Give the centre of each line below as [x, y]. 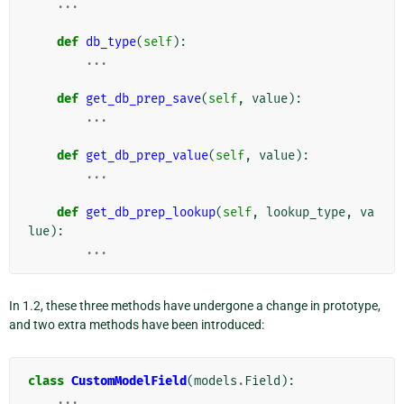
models [216, 381]
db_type [111, 41]
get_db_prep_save [143, 98]
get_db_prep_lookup [151, 212]
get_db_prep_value [147, 155]
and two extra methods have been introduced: [137, 324]
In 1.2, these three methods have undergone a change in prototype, [195, 305]
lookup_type [306, 212]
